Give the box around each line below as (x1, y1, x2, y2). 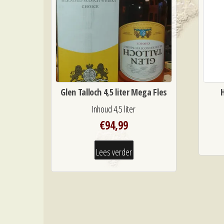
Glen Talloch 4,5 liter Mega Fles (60, 86, 167, 98)
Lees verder (95, 146, 132, 158)
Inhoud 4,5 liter (92, 103, 136, 115)
